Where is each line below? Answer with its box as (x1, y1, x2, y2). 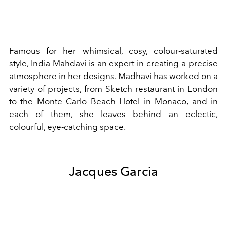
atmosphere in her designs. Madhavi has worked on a (9, 70, 218, 81)
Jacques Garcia (68, 163, 159, 179)
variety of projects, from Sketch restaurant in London (9, 83, 218, 94)
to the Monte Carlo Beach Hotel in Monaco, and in (9, 96, 218, 106)
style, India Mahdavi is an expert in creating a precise (9, 58, 218, 68)
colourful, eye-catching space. (9, 121, 127, 132)
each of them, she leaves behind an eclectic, (9, 108, 218, 119)
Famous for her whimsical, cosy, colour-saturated (9, 45, 218, 56)
